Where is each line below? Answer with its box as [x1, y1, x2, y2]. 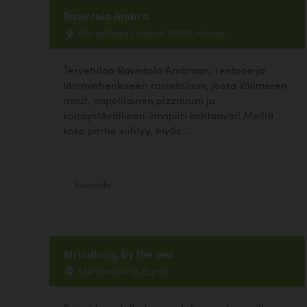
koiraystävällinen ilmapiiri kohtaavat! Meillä [63, 107, 273, 122]
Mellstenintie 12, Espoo [77, 264, 167, 277]
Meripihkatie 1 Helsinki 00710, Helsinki [77, 26, 226, 39]
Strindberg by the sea [63, 245, 173, 261]
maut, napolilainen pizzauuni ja [63, 92, 215, 107]
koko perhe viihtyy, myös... [63, 122, 189, 137]
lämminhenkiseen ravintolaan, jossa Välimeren [63, 77, 287, 92]
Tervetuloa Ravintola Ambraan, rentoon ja [63, 62, 265, 77]
